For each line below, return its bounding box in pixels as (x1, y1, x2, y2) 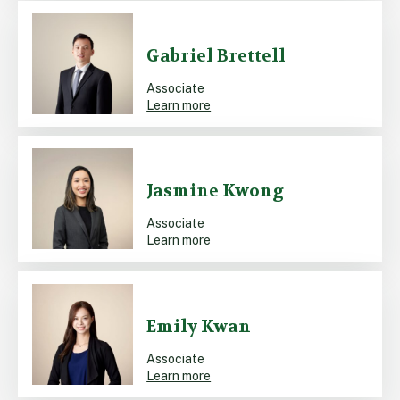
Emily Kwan (146, 315, 252, 337)
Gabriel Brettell (146, 45, 287, 67)
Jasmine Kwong (146, 180, 285, 203)
